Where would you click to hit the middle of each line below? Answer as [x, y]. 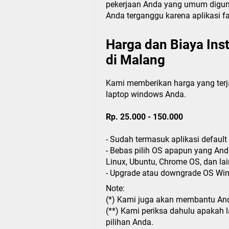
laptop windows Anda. [146, 94]
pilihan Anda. [130, 222]
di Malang [135, 60]
